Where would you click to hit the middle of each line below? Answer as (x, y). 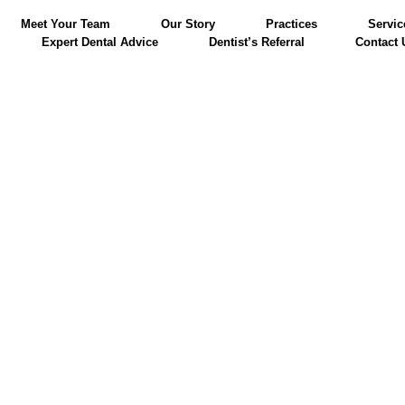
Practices (292, 24)
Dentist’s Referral (257, 42)
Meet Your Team (66, 24)
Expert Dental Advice (100, 42)
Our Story (188, 24)
